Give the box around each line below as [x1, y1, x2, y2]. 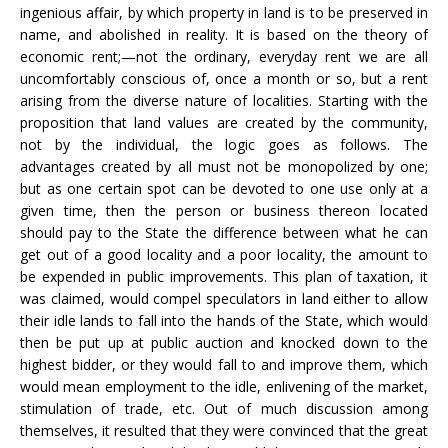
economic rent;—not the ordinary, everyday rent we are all [20, 47, 428, 66]
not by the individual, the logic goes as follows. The [20, 135, 428, 154]
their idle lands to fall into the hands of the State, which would [20, 311, 428, 330]
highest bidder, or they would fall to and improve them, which [20, 355, 428, 374]
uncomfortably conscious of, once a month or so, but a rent [20, 69, 428, 88]
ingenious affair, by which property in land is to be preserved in [20, 3, 428, 22]
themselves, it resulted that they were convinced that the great [20, 421, 428, 440]
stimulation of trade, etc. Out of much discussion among [20, 399, 428, 418]
